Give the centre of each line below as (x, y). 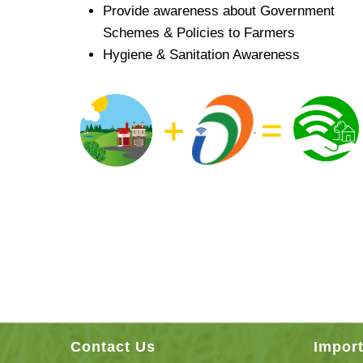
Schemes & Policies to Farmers (199, 33)
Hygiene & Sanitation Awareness (201, 55)
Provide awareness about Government (219, 11)
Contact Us (113, 346)
